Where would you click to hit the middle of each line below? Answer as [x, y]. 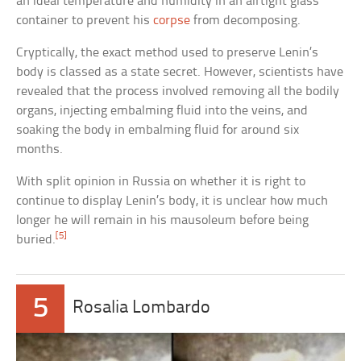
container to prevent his [85, 21]
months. [40, 150]
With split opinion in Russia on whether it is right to [161, 182]
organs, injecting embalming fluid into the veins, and [162, 111]
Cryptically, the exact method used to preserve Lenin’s [168, 53]
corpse [172, 21]
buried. [36, 240]
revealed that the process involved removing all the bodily [178, 92]
